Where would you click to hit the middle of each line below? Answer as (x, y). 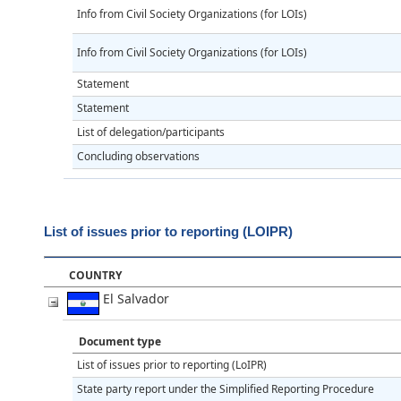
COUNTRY (95, 275)
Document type (120, 341)
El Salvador (140, 299)
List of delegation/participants (151, 132)
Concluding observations (138, 156)
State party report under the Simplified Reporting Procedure (226, 389)
